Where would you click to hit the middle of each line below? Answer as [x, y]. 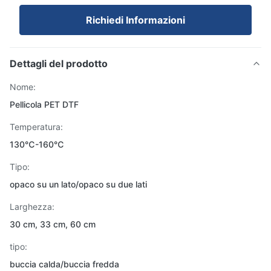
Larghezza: [32, 207]
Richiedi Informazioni [135, 20]
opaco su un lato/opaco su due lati [78, 184]
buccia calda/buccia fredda [64, 264]
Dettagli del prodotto [59, 64]
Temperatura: [36, 127]
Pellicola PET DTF [44, 104]
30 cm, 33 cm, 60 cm [53, 224]
